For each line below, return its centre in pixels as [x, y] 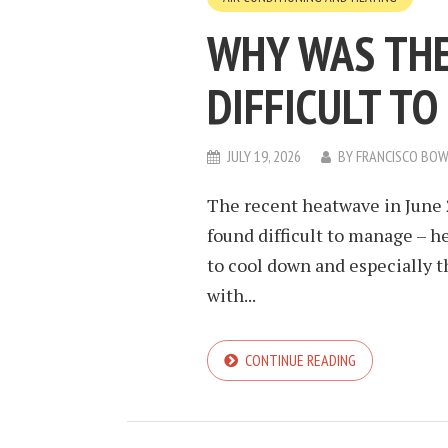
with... [231, 295]
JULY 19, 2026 [264, 156]
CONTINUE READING [300, 360]
